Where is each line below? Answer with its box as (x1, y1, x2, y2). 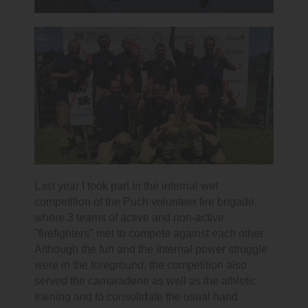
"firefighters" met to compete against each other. (34, 226, 265, 240)
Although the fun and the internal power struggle (34, 242, 267, 256)
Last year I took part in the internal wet (34, 179, 218, 192)
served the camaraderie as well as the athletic (34, 274, 256, 287)
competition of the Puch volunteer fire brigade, (34, 195, 257, 208)
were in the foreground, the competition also (34, 258, 247, 272)
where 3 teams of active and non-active (34, 210, 224, 224)
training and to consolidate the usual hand (34, 289, 238, 303)
